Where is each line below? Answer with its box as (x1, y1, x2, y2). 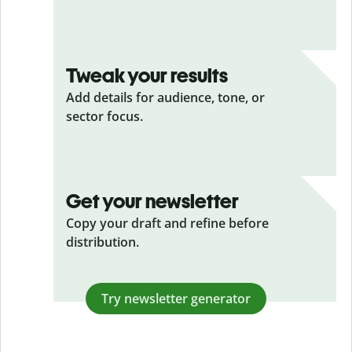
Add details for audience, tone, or (66, 89, 265, 106)
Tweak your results (66, 63, 228, 88)
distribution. (66, 233, 139, 251)
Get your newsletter (66, 189, 239, 214)
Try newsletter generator (101, 289, 251, 307)
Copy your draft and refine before (66, 214, 269, 232)
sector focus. (66, 108, 143, 125)
